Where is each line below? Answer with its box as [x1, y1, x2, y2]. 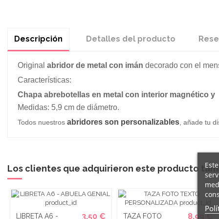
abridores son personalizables [66, 118, 179, 127]
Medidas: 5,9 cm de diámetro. [17, 103, 119, 111]
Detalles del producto [86, 34, 175, 44]
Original [17, 61, 47, 69]
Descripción [14, 34, 63, 44]
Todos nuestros [17, 118, 65, 127]
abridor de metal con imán [46, 61, 143, 69]
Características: [17, 75, 71, 84]
